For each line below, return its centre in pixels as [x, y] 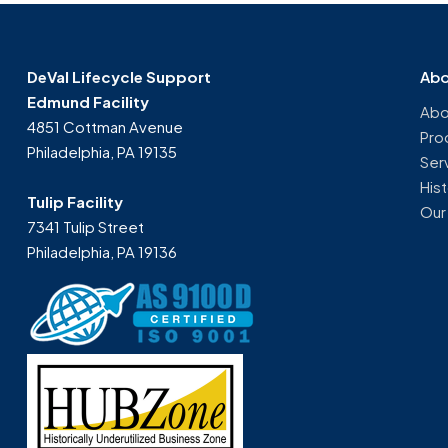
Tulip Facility [75, 201]
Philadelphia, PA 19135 [102, 151]
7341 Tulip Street [85, 226]
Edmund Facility [88, 101]
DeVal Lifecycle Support [119, 76]
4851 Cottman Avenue [105, 126]
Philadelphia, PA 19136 [102, 251]
